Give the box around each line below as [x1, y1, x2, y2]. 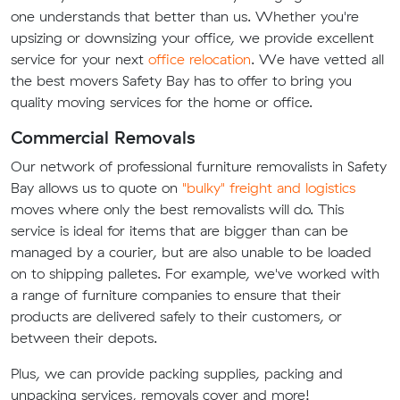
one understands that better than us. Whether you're [11, 7, 359, 26]
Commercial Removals [11, 126, 195, 149]
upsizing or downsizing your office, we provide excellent [11, 29, 374, 47]
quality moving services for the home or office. [11, 93, 312, 112]
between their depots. [11, 329, 157, 347]
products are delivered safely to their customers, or [11, 307, 342, 326]
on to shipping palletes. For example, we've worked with [11, 264, 379, 283]
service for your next [11, 50, 148, 69]
